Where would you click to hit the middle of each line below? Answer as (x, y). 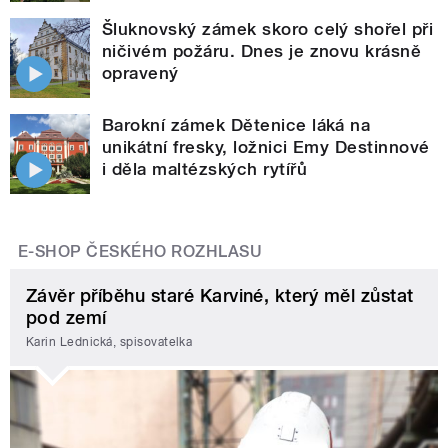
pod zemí (66, 318)
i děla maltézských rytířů (204, 169)
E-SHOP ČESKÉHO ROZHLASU (140, 252)
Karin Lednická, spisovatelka (109, 341)
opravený (140, 73)
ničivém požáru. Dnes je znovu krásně (262, 51)
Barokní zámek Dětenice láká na (236, 125)
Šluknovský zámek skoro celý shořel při (268, 29)
